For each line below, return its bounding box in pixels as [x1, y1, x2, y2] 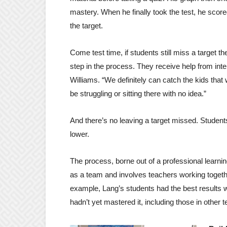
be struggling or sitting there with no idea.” [70, 89, 206, 98]
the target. [70, 21, 103, 30]
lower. [70, 129, 89, 138]
